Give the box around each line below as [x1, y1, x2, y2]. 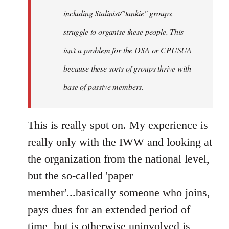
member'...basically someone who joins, [28, 186, 210, 199]
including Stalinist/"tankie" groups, [63, 8, 174, 18]
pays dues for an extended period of [28, 203, 190, 216]
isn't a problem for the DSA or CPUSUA [63, 44, 192, 55]
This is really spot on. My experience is [28, 119, 208, 131]
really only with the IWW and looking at [28, 135, 212, 148]
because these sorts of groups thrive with [63, 63, 191, 74]
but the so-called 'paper [28, 169, 133, 182]
